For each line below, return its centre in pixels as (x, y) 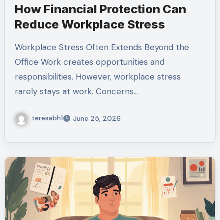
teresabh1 (47, 118)
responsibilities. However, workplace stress (97, 76)
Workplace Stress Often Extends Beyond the (18, 47)
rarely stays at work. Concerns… (76, 91)
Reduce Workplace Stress (90, 24)
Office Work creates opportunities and (89, 62)
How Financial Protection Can (100, 9)
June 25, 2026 (97, 119)
